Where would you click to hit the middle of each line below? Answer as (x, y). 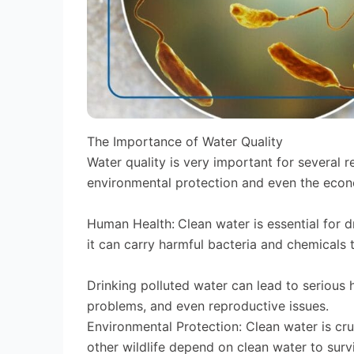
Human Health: (131, 223)
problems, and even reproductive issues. (210, 305)
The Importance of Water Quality (185, 142)
